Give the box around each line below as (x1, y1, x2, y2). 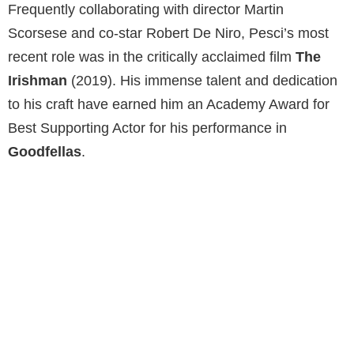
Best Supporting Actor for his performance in (8, 119, 287, 136)
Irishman (8, 72, 67, 88)
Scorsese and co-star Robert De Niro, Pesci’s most (8, 24, 329, 41)
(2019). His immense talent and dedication (67, 72, 337, 88)
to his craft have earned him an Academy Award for (8, 96, 330, 112)
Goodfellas (8, 143, 81, 160)
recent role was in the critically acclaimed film (8, 48, 296, 65)
